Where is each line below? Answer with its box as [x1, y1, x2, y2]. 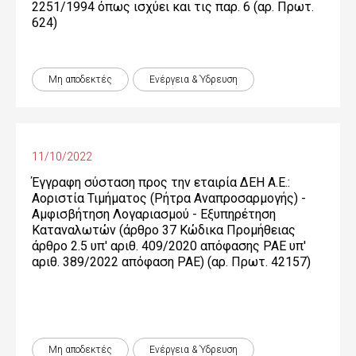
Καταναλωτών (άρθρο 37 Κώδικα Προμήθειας [32, 222, 296, 238]
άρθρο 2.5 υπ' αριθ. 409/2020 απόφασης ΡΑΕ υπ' [32, 238, 306, 253]
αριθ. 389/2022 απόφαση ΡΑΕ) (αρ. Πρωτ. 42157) [32, 254, 311, 269]
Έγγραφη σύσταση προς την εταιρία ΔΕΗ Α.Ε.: [32, 175, 290, 190]
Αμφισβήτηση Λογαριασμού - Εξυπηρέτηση [32, 207, 276, 222]
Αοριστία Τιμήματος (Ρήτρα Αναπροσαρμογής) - [32, 191, 306, 206]
